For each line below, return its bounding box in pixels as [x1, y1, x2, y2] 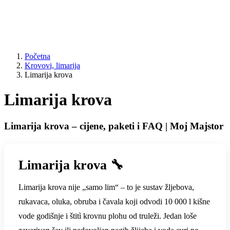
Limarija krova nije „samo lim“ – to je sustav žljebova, [18, 182, 194, 191]
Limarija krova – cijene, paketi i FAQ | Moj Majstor [4, 120, 223, 131]
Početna [25, 51, 50, 61]
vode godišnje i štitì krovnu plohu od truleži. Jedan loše [18, 211, 197, 220]
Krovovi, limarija [25, 61, 80, 70]
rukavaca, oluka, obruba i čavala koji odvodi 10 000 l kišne [18, 197, 210, 206]
